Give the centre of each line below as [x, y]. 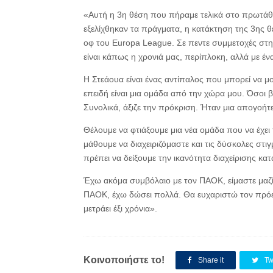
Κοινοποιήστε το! [124, 260]
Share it [210, 260]
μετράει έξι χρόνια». [120, 208]
